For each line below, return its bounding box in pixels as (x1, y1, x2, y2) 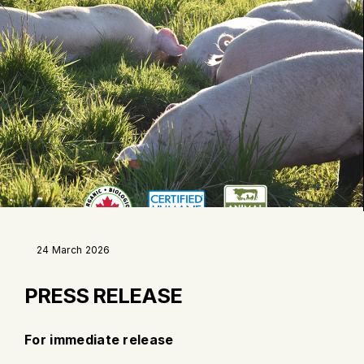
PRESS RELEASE (24, 282, 182, 308)
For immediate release (24, 331, 174, 348)
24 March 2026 (37, 243, 110, 256)
